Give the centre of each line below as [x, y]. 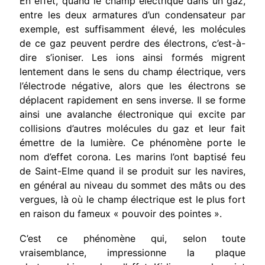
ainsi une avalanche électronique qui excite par [132, 114]
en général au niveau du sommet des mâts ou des [132, 185]
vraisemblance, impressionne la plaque [132, 252]
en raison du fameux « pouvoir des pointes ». [121, 213]
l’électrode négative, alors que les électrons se [132, 85]
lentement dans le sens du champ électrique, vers [132, 71]
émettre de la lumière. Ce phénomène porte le [132, 142]
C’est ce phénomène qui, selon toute [132, 238]
